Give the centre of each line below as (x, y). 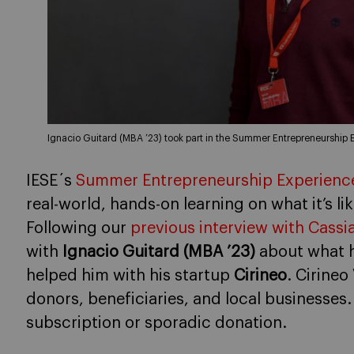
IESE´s (51, 181)
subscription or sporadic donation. (156, 324)
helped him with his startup (130, 276)
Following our (78, 229)
